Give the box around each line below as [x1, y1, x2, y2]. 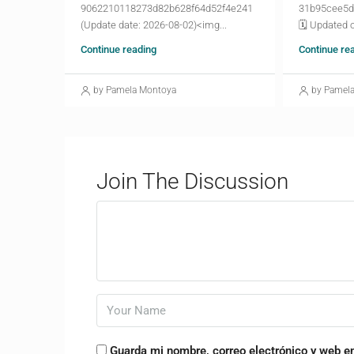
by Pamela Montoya [93, 85, 176, 96]
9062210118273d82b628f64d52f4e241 [81, 2, 253, 15]
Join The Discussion [96, 168, 288, 195]
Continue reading [81, 43, 156, 56]
